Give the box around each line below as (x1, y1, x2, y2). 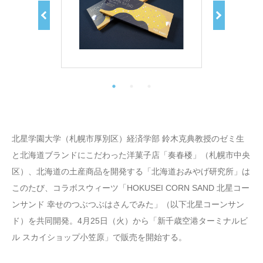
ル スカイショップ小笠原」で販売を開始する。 (12, 232, 187, 242)
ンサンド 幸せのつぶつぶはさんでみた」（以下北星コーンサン (12, 199, 244, 209)
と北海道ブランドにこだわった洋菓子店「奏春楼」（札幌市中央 (12, 150, 250, 160)
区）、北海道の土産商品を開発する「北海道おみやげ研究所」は (12, 166, 250, 176)
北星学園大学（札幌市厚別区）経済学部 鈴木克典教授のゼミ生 (12, 133, 244, 143)
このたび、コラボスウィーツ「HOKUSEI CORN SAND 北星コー (12, 183, 249, 193)
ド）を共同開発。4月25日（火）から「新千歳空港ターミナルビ (12, 215, 248, 225)
